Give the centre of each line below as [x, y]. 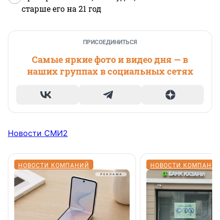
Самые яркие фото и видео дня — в [110, 60]
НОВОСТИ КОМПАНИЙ [54, 166]
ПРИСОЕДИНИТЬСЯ [110, 42]
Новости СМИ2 [38, 133]
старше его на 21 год [61, 9]
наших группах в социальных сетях [110, 71]
